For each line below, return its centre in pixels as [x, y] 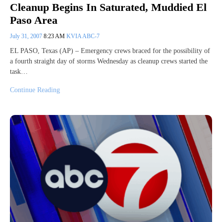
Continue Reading [35, 90]
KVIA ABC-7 [83, 36]
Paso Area [34, 20]
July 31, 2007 [27, 36]
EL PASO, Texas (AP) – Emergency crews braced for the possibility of [110, 51]
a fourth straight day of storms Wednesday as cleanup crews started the [109, 61]
